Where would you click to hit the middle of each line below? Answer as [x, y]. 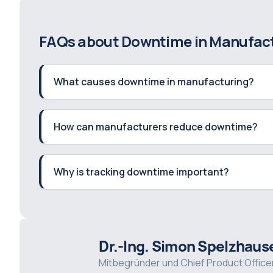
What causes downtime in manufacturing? [154, 82]
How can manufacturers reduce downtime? [156, 127]
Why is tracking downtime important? [141, 172]
